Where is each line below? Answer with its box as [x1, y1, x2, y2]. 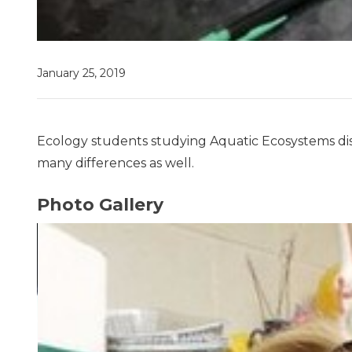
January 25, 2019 [37, 65, 126, 80]
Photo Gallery [37, 193, 163, 215]
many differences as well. [37, 155, 194, 170]
